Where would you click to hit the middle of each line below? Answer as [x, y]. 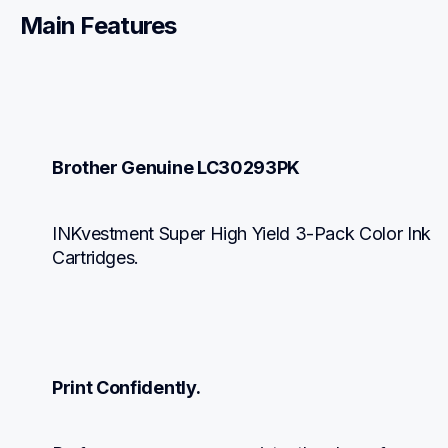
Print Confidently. [126, 387]
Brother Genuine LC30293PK [176, 167]
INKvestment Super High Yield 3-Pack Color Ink [241, 233]
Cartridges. [96, 257]
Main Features [98, 26]
